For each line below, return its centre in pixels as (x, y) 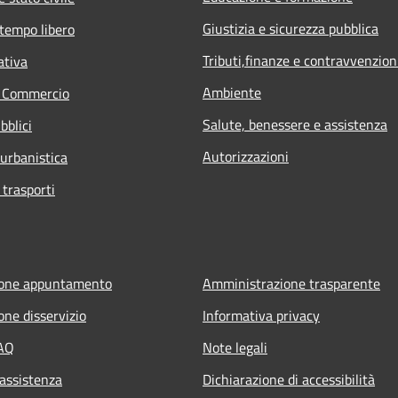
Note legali (235, 347)
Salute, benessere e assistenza (295, 124)
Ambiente (232, 92)
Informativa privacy (261, 315)
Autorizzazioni (246, 156)
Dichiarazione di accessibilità (289, 379)
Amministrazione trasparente (291, 283)
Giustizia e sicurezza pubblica (291, 28)
